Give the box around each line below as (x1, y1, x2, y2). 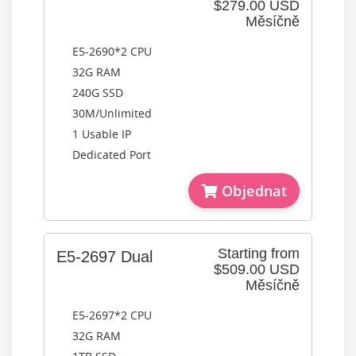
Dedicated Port (72, 147, 151, 162)
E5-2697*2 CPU (72, 308, 152, 323)
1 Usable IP (72, 126, 131, 141)
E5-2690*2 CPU (72, 44, 152, 59)
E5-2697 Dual (56, 248, 153, 265)
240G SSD (72, 85, 123, 100)
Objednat (217, 181, 287, 200)
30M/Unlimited (72, 106, 152, 121)
